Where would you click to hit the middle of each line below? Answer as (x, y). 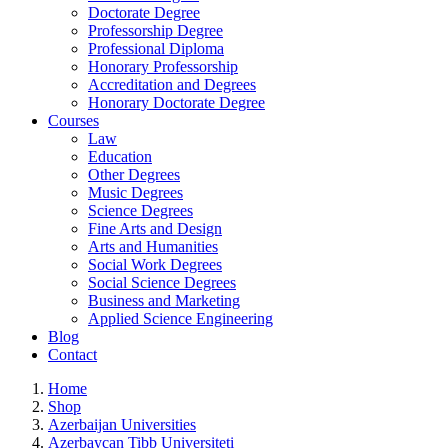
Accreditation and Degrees (172, 84)
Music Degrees (135, 192)
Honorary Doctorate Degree (176, 102)
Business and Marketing (164, 300)
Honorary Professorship (163, 66)
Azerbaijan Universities (122, 424)
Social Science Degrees (162, 282)
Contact (72, 354)
